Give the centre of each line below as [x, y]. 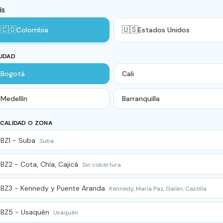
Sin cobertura [102, 165]
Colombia [32, 30]
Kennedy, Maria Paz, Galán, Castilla [158, 189]
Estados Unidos [164, 30]
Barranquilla [141, 99]
